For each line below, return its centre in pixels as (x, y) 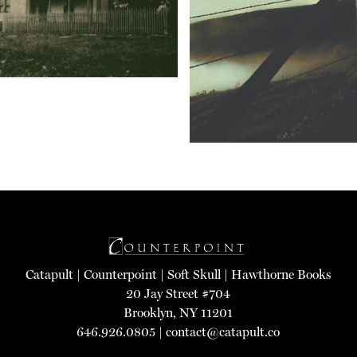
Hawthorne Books (281, 275)
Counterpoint (121, 275)
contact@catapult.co (223, 332)
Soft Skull (194, 275)
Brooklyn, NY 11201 (178, 313)
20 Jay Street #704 (178, 294)
